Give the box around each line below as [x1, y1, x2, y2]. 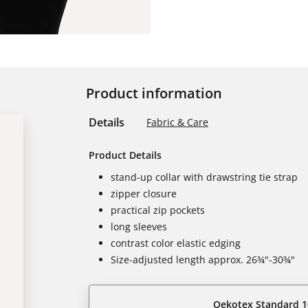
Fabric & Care [146, 115, 208, 129]
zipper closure [111, 187, 177, 200]
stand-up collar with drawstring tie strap [111, 170, 298, 184]
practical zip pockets [111, 203, 205, 217]
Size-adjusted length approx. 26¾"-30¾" [111, 253, 295, 266]
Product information [86, 84, 222, 102]
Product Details [89, 148, 162, 162]
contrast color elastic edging [111, 236, 241, 250]
